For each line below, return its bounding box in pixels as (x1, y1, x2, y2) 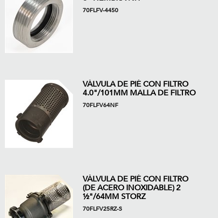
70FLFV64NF (83, 101, 118, 109)
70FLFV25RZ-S (83, 205, 122, 213)
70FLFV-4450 (83, 6, 118, 14)
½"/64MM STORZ (83, 191, 145, 202)
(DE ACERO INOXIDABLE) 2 (83, 182, 181, 193)
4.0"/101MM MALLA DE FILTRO (83, 88, 196, 98)
